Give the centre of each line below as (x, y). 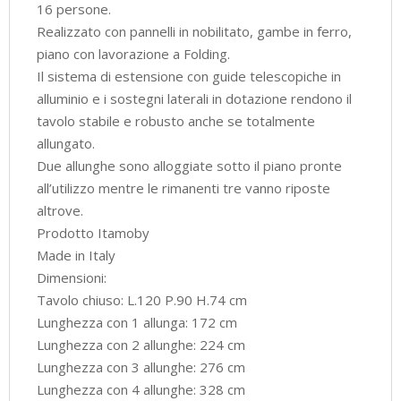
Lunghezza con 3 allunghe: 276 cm (141, 367)
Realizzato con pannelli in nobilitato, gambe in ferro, (194, 32)
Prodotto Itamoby (93, 233)
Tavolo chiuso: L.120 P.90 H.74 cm (142, 300)
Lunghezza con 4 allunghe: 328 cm (141, 390)
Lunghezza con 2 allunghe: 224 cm (141, 345)
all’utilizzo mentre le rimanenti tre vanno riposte (183, 188)
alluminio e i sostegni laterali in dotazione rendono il (194, 99)
